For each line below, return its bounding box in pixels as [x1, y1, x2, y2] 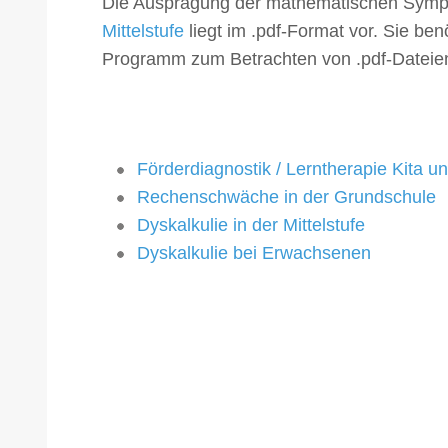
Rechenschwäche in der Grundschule [137, 187, 436, 208]
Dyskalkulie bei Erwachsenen [137, 243, 371, 264]
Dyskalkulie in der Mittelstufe [137, 215, 365, 236]
